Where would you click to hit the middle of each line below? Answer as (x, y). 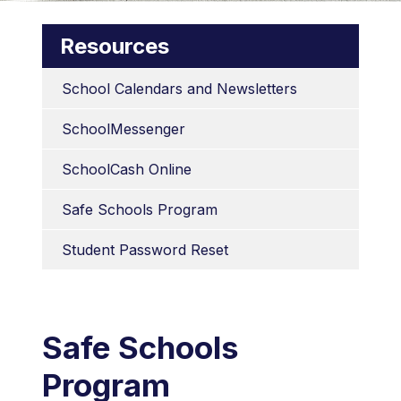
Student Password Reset (145, 249)
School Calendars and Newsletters (180, 88)
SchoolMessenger (124, 128)
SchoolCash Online (127, 169)
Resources (115, 46)
